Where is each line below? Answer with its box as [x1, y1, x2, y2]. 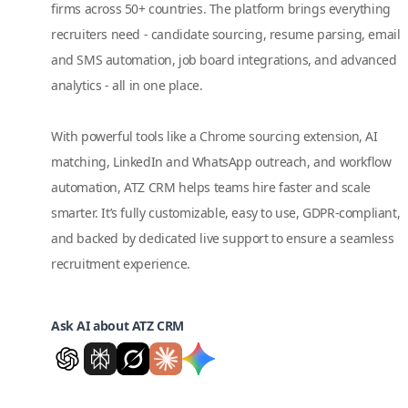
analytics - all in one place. [51, 76, 203, 94]
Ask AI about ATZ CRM [51, 317, 184, 334]
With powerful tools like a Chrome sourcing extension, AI [51, 127, 378, 145]
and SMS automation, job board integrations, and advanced [51, 51, 397, 68]
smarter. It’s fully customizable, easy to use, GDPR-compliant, [51, 204, 401, 221]
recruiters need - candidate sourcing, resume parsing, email [51, 25, 401, 43]
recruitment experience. [51, 255, 190, 272]
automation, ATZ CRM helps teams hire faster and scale [51, 178, 371, 196]
